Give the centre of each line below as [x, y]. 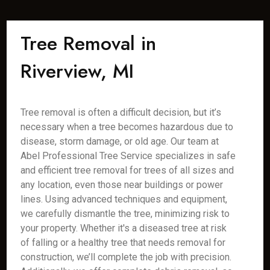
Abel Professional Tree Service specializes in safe [128, 156]
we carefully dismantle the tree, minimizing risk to [125, 214]
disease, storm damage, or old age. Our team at [120, 141]
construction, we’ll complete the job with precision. [126, 257]
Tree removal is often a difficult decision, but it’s [121, 112]
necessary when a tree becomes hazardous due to [127, 127]
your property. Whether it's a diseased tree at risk [124, 228]
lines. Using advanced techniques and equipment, [124, 199]
